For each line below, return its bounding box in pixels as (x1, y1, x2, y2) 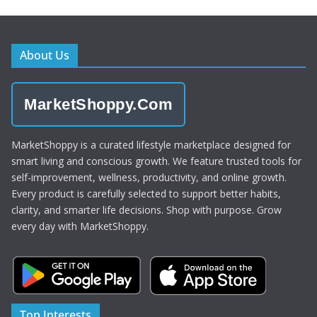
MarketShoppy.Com (24, 96, 173, 113)
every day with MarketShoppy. (11, 219, 149, 233)
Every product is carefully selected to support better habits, (11, 187, 281, 200)
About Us (20, 47, 69, 63)
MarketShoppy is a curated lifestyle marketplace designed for (11, 138, 291, 151)
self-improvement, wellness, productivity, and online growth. (11, 171, 287, 184)
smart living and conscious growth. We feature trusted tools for (11, 154, 301, 168)
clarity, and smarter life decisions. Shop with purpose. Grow (11, 203, 282, 217)
